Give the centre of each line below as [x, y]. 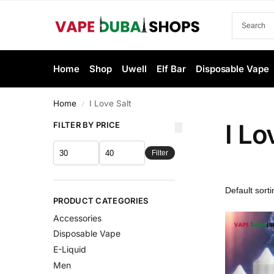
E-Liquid [70, 250]
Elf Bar [171, 69]
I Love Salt [110, 103]
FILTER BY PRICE [87, 125]
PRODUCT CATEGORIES [101, 201]
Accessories [77, 218]
